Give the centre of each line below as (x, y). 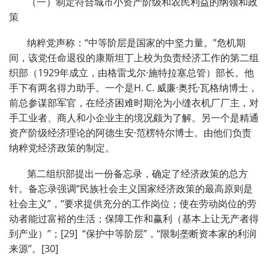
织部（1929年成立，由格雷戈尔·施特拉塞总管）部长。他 (131, 73)
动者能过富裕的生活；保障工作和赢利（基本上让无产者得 (134, 219)
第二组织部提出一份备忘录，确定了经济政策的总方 (138, 174)
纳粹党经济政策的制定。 (62, 148)
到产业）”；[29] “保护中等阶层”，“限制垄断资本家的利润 (133, 234)
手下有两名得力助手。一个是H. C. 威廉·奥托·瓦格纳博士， (133, 88)
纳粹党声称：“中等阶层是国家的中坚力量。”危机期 (136, 43)
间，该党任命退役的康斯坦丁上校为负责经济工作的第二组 (134, 58)
